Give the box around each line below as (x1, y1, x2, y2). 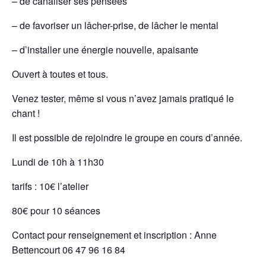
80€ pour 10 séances (12, 203, 100, 217)
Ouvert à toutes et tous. (12, 66, 108, 81)
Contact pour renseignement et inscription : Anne (12, 227, 217, 242)
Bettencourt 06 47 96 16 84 (12, 242, 125, 256)
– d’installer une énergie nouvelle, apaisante (12, 42, 198, 56)
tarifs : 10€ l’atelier (12, 179, 88, 193)
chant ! (12, 106, 40, 120)
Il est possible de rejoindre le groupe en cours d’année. (12, 130, 242, 144)
